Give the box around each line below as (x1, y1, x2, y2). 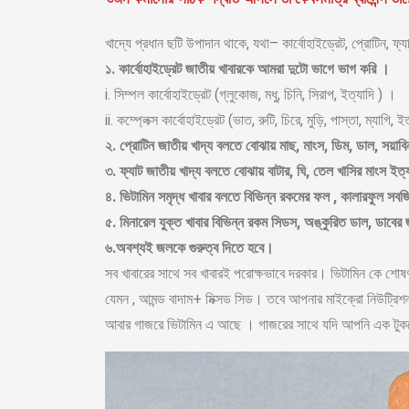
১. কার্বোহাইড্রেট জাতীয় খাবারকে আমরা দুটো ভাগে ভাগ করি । (105, 60, 390, 79)
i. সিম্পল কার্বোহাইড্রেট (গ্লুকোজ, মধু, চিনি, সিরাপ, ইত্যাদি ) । (105, 86, 396, 104)
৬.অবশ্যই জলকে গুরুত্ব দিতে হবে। (105, 239, 274, 257)
